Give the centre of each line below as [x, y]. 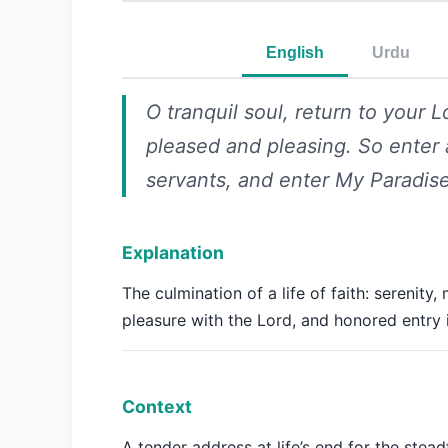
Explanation [173, 252]
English [295, 52]
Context [157, 406]
